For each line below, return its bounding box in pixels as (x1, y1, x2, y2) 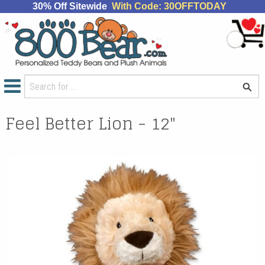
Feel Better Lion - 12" (5, 108, 176, 138)
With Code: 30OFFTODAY (111, 1, 227, 11)
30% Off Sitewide (32, 1, 112, 11)
